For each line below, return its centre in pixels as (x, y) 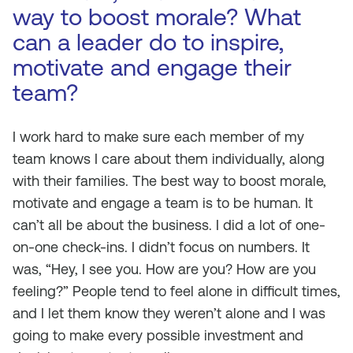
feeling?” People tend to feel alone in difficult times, (176, 291)
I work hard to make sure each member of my (158, 137)
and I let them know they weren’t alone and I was (169, 313)
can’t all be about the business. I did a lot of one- (169, 225)
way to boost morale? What (157, 17)
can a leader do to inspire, (148, 42)
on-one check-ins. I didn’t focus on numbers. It (161, 247)
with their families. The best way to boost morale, (169, 181)
